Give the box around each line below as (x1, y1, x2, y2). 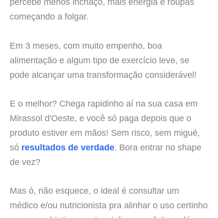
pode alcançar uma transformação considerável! (10, 69, 197, 80)
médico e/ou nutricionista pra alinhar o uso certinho (10, 200, 208, 210)
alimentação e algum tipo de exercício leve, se (10, 54, 189, 65)
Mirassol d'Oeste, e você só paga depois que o (10, 112, 191, 123)
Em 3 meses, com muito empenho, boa (10, 40, 162, 51)
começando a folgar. (10, 11, 89, 22)
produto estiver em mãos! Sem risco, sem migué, (10, 127, 200, 138)
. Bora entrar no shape (114, 142, 201, 152)
